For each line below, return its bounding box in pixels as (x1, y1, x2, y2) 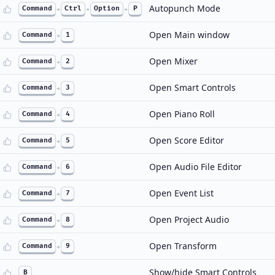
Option (94, 4, 120, 12)
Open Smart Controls (149, 82, 236, 93)
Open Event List (149, 187, 214, 199)
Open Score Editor (149, 134, 224, 146)
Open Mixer (149, 55, 198, 67)
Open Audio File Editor (149, 161, 242, 172)
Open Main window (149, 29, 230, 41)
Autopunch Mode (149, 2, 220, 14)
